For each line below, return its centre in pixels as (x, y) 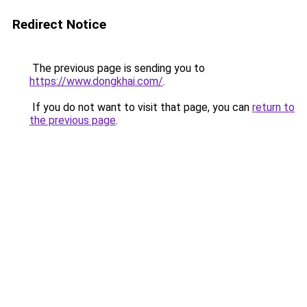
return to (273, 107)
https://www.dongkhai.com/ (96, 81)
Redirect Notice (59, 24)
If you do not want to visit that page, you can (141, 107)
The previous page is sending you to (117, 68)
